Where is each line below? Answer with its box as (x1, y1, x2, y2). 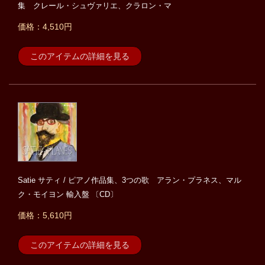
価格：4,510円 (18, 22, 72, 32)
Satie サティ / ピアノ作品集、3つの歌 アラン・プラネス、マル (18, 176, 241, 185)
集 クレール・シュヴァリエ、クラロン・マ (18, 1, 172, 11)
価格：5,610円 (18, 211, 72, 221)
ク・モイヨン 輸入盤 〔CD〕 (18, 190, 118, 199)
